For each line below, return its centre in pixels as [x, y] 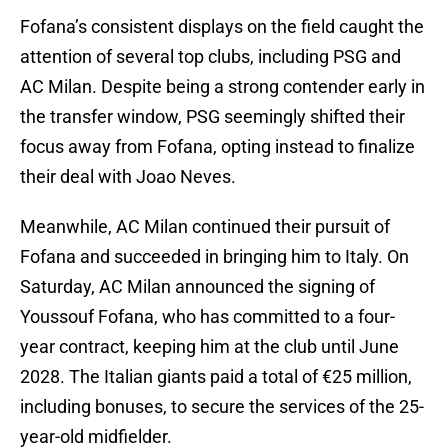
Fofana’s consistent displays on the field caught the [222, 27]
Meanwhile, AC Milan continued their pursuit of [205, 227]
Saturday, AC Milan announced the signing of [197, 287]
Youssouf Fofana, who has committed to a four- [207, 317]
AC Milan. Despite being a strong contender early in [222, 87]
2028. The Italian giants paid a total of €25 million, [216, 377]
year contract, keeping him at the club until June [209, 347]
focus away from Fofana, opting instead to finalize [217, 147]
